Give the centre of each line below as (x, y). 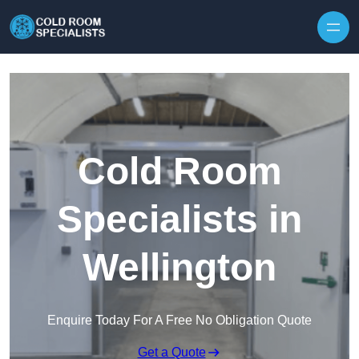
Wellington (179, 268)
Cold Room (179, 171)
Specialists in (179, 220)
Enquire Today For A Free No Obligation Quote (179, 321)
